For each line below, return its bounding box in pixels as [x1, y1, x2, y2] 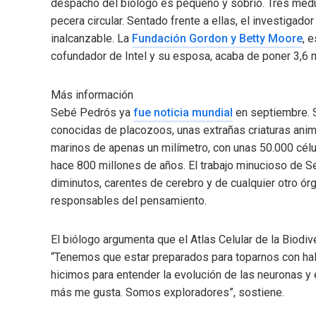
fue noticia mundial [133, 106, 233, 119]
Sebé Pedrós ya [51, 106, 133, 119]
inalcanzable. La [51, 32, 132, 45]
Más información [51, 88, 133, 102]
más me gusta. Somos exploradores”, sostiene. [51, 286, 284, 299]
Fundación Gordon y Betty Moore [132, 32, 303, 45]
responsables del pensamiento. [51, 194, 207, 207]
